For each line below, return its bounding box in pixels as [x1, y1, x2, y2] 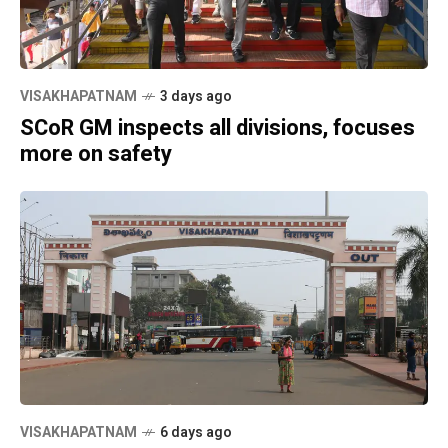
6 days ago [160, 421, 232, 443]
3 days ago [160, 86, 232, 108]
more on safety [20, 138, 172, 171]
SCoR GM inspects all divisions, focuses [20, 112, 415, 145]
